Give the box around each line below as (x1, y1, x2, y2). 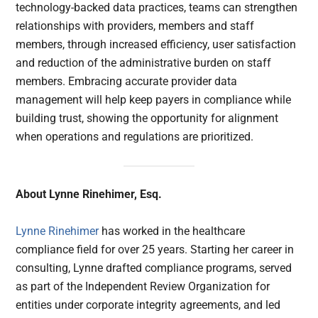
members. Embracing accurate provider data (16, 75, 238, 89)
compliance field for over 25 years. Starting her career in (16, 243, 295, 257)
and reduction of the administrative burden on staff (16, 56, 272, 70)
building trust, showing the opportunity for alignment (16, 111, 279, 126)
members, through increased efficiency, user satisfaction (16, 38, 297, 52)
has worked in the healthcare (99, 224, 246, 238)
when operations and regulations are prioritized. (16, 130, 257, 144)
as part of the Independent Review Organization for (16, 280, 270, 294)
